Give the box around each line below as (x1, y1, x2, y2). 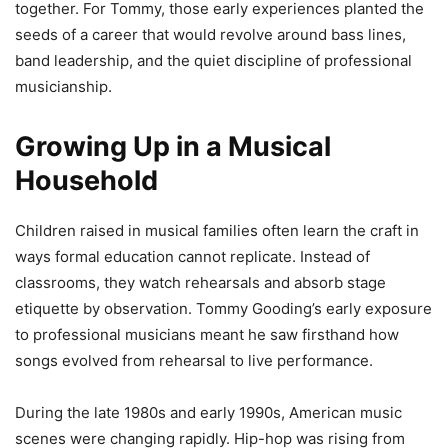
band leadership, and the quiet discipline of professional (15, 50, 412, 70)
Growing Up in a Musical (15, 129, 331, 163)
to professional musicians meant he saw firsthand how (15, 324, 399, 344)
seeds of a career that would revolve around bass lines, (15, 24, 406, 44)
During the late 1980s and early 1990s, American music (15, 402, 402, 422)
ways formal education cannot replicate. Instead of (15, 246, 370, 266)
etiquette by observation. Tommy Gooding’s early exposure (15, 298, 432, 318)
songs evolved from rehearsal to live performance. (15, 350, 373, 370)
